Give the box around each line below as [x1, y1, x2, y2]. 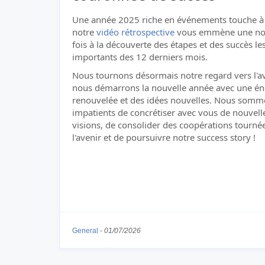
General [72, 226, 98, 235]
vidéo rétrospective [96, 26, 174, 38]
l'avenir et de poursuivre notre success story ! [72, 131, 256, 143]
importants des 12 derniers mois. [72, 51, 208, 63]
